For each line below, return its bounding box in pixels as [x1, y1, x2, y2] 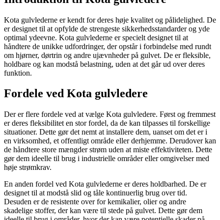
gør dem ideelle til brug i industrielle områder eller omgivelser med [4, 154, 209, 163]
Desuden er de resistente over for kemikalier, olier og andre [4, 197, 186, 206]
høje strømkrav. [4, 163, 52, 172]
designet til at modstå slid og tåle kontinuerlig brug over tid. [4, 189, 187, 197]
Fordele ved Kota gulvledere [4, 87, 148, 100]
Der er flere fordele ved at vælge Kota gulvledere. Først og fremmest [4, 110, 216, 119]
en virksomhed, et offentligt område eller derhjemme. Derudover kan [4, 137, 216, 145]
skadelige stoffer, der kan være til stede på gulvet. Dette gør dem [4, 206, 202, 215]
